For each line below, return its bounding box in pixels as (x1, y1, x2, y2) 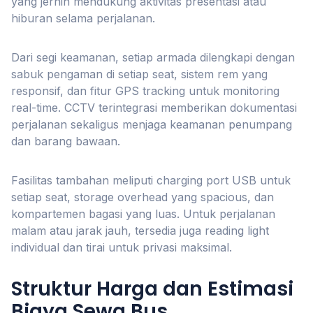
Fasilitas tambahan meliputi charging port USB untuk (11, 173, 291, 187)
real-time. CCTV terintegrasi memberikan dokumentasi (11, 101, 297, 115)
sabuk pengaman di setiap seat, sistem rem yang (11, 67, 268, 81)
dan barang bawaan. (11, 134, 120, 148)
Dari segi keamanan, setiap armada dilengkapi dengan (11, 50, 295, 64)
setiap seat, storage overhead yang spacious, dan (11, 190, 274, 204)
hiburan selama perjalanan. (11, 11, 155, 25)
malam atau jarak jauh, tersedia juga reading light (11, 224, 269, 238)
